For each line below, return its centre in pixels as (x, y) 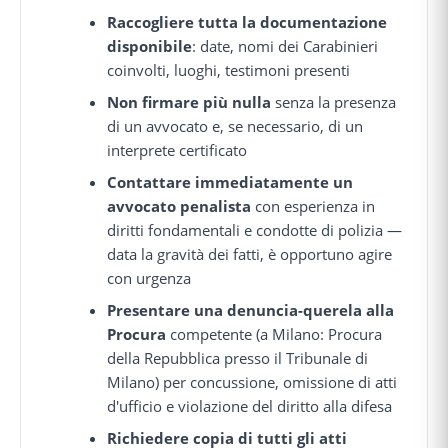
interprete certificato (177, 149)
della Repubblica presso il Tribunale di (238, 357)
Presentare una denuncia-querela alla (251, 309)
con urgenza (149, 277)
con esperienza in (313, 205)
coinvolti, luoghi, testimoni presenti (229, 69)
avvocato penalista (179, 205)
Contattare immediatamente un (230, 181)
